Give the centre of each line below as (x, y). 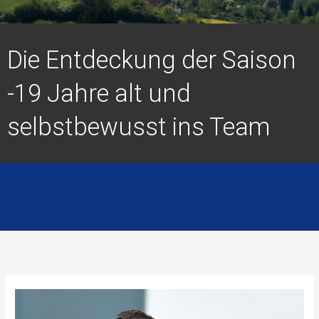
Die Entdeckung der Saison (152, 59)
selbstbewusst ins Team (138, 126)
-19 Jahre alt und (99, 93)
